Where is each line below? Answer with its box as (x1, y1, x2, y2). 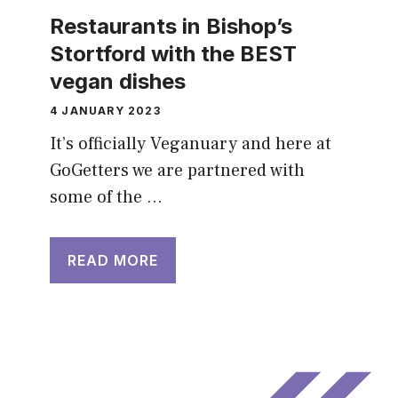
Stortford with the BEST (50, 41, 297, 68)
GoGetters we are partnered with (50, 159, 305, 183)
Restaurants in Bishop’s (50, 13, 292, 40)
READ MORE (68, 251, 158, 270)
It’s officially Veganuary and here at (50, 132, 331, 156)
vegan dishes (50, 68, 186, 95)
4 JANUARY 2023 (50, 104, 161, 118)
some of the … (50, 186, 163, 210)
